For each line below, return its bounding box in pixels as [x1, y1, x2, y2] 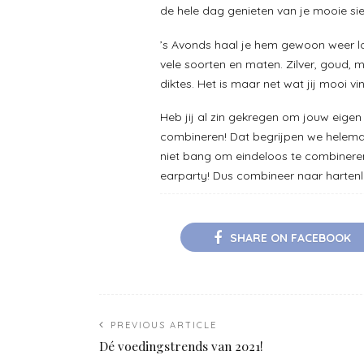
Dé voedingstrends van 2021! [99, 336, 263, 354]
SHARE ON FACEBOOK [229, 230, 351, 245]
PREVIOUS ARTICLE [110, 318, 217, 331]
